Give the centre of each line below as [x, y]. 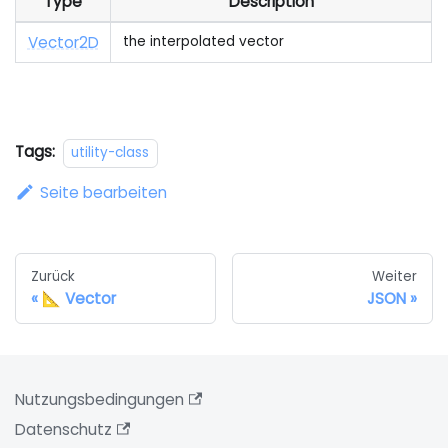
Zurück [53, 277]
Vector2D [63, 43]
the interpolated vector [203, 42]
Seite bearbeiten [103, 192]
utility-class [110, 153]
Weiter [394, 277]
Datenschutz [64, 430]
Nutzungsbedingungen [100, 400]
